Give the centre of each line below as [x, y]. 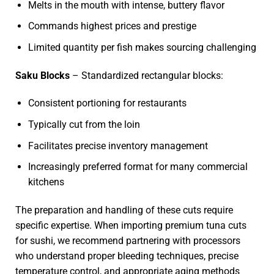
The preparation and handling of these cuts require [124, 210]
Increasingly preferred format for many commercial [138, 167]
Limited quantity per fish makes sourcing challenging [142, 47]
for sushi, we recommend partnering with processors [128, 240]
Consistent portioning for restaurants [107, 103]
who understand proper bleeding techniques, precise [127, 256]
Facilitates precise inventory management [118, 146]
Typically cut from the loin [84, 124]
